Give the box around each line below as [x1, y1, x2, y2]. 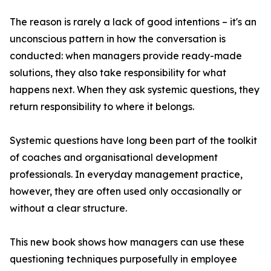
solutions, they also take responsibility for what [10, 67, 226, 79]
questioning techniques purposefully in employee [10, 253, 237, 266]
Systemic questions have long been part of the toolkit [10, 134, 257, 147]
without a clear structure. [10, 202, 127, 215]
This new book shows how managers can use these [10, 236, 244, 249]
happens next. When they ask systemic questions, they [10, 83, 260, 96]
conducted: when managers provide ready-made [10, 50, 242, 62]
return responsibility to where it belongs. [10, 100, 194, 113]
